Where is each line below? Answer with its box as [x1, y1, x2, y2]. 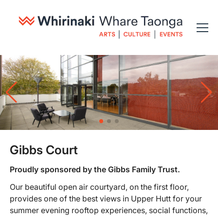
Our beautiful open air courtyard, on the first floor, [10, 182, 189, 192]
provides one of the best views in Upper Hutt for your [10, 194, 202, 204]
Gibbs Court [10, 143, 78, 158]
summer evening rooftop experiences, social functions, [10, 205, 208, 216]
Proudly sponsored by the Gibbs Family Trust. [10, 164, 180, 174]
